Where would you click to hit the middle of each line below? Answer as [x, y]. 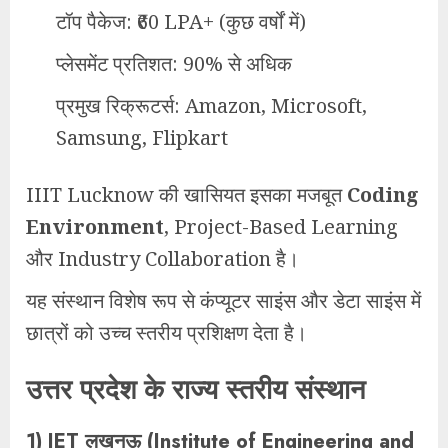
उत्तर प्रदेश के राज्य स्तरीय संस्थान [195, 389]
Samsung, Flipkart [142, 138]
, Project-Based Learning [281, 227]
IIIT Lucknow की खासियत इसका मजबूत [186, 195]
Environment [95, 227]
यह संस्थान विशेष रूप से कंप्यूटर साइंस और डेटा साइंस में [223, 301]
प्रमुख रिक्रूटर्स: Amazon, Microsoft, [211, 106]
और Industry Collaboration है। [162, 259]
